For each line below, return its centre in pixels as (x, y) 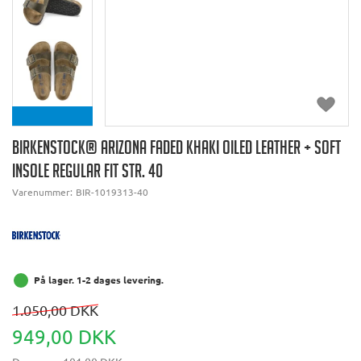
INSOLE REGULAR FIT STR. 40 (87, 173)
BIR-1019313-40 (112, 191)
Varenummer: (44, 191)
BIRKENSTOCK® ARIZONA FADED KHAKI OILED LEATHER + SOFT (176, 150)
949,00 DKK (64, 336)
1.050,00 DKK (55, 309)
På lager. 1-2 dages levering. (99, 279)
